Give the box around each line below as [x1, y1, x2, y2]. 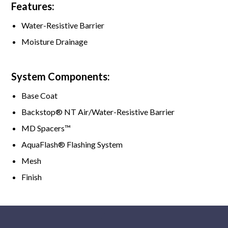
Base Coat [21, 91, 58, 101]
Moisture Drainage [21, 37, 88, 47]
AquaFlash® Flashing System [21, 139, 123, 150]
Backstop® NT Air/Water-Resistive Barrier [21, 107, 175, 117]
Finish [21, 172, 42, 182]
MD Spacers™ [21, 123, 71, 133]
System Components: [11, 70, 110, 83]
